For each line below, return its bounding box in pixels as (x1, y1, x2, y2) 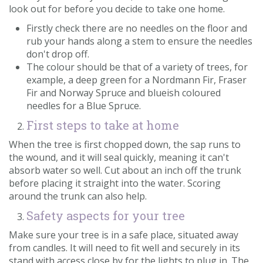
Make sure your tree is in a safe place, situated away (9, 228, 238, 242)
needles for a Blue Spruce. (26, 99, 141, 113)
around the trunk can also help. (9, 190, 147, 203)
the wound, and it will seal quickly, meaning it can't (9, 151, 229, 164)
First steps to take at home (26, 117, 179, 133)
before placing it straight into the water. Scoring (9, 177, 221, 190)
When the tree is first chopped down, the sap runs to (9, 138, 241, 151)
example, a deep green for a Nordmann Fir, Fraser (26, 73, 247, 87)
